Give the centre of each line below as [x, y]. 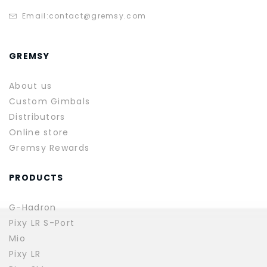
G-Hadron [33, 208]
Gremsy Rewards [49, 148]
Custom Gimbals [50, 102]
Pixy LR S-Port [42, 223]
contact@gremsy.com [97, 16]
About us [31, 86]
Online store [39, 133]
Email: [35, 16]
